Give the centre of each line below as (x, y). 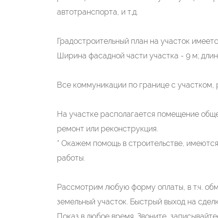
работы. (71, 158)
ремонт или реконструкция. (108, 129)
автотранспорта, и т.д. (98, 12)
